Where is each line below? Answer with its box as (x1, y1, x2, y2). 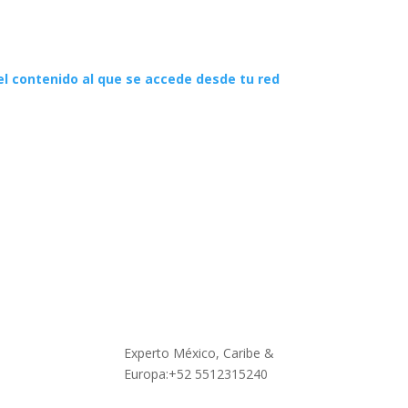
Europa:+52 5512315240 (124, 365, 269, 383)
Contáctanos (81, 296, 158, 314)
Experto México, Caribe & (124, 344, 275, 362)
